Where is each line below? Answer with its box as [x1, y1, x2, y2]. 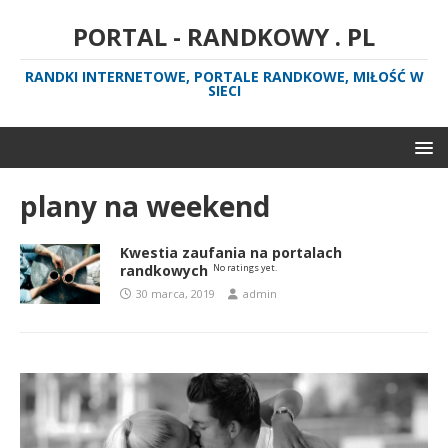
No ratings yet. [213, 261, 277, 274]
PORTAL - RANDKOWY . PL [73, 20, 375, 53]
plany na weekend [20, 187, 270, 225]
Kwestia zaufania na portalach [120, 243, 342, 262]
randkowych [120, 261, 208, 280]
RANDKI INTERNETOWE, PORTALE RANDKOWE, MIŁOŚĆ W [24, 67, 424, 86]
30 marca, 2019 [136, 286, 215, 301]
